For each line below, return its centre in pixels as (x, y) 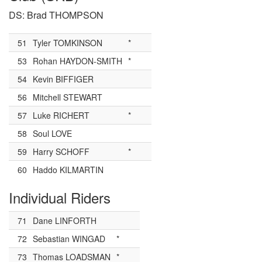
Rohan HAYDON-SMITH (77, 61)
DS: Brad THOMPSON (56, 15)
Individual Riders (60, 197)
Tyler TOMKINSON (68, 42)
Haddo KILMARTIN (68, 169)
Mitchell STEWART (68, 97)
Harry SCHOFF (61, 151)
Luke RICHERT (61, 115)
